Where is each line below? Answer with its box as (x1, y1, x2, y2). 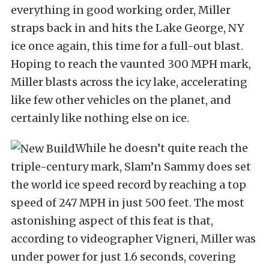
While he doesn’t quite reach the (75, 141, 248, 155)
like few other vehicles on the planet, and (11, 92, 231, 107)
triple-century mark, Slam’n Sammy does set (11, 159, 251, 174)
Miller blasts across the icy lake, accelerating (11, 74, 247, 89)
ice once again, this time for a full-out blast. (11, 38, 243, 53)
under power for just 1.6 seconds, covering (11, 249, 236, 264)
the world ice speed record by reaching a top (11, 177, 246, 192)
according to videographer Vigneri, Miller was (11, 231, 256, 246)
